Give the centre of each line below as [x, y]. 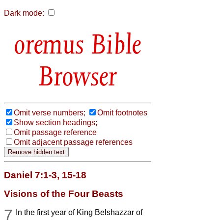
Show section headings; [55, 122]
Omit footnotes [122, 112]
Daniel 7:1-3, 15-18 [45, 175]
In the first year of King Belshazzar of [79, 212]
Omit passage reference [55, 132]
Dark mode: [24, 13]
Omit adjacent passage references [73, 142]
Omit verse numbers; [50, 112]
